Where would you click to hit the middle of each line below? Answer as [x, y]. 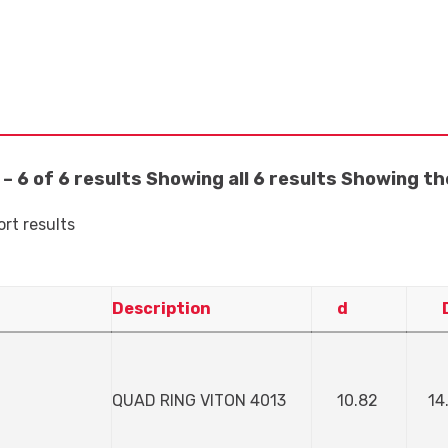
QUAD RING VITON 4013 [199, 400]
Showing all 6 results [241, 179]
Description [161, 308]
